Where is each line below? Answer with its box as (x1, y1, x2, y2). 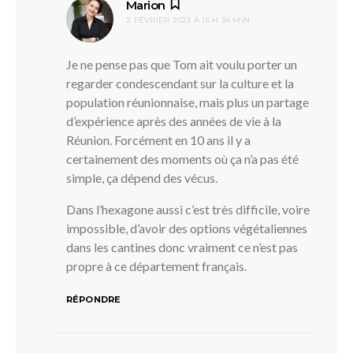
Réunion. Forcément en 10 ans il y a (66, 132, 251, 147)
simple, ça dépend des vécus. (66, 169, 217, 185)
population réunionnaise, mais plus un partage (66, 94, 309, 110)
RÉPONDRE (66, 293, 121, 305)
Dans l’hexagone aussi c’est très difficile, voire (66, 201, 310, 217)
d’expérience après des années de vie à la (66, 113, 281, 128)
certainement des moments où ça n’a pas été (66, 150, 299, 166)
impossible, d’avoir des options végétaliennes (66, 220, 307, 236)
